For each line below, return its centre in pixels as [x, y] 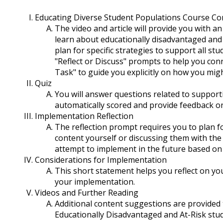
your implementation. [95, 182]
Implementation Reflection [84, 116]
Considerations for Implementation [101, 160]
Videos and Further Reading [87, 193]
